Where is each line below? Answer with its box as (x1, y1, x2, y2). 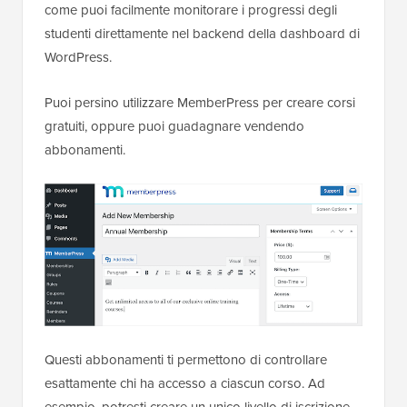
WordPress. (45, 47, 112, 68)
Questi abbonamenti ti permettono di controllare (45, 350, 327, 371)
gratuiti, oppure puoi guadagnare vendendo (45, 116, 304, 137)
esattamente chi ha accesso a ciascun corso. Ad (45, 373, 325, 394)
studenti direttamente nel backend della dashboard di (45, 24, 360, 45)
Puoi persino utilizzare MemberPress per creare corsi (45, 93, 355, 114)
